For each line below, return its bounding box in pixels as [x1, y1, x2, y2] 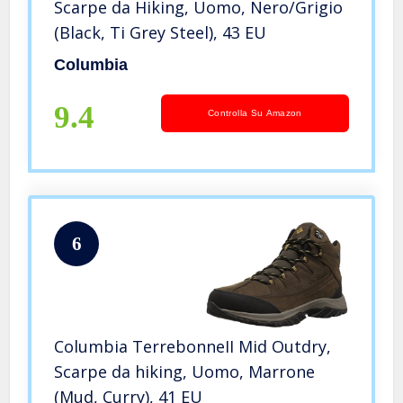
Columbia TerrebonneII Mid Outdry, [54, 336, 332, 358]
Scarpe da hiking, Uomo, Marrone [54, 361, 316, 383]
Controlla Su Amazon [208, 107, 302, 118]
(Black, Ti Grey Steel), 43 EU [54, 21, 267, 43]
